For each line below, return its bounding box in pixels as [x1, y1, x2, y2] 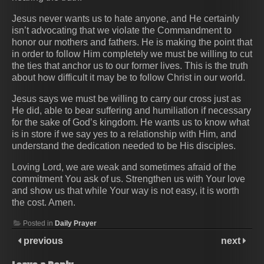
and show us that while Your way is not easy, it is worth [12, 185, 239, 196]
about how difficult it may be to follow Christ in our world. [12, 72, 245, 82]
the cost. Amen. [12, 197, 75, 207]
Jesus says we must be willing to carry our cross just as [12, 93, 241, 104]
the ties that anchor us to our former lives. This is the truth [12, 60, 248, 71]
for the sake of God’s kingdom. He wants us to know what [12, 117, 249, 127]
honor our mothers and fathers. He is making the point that [12, 37, 252, 47]
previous [21, 235, 63, 246]
